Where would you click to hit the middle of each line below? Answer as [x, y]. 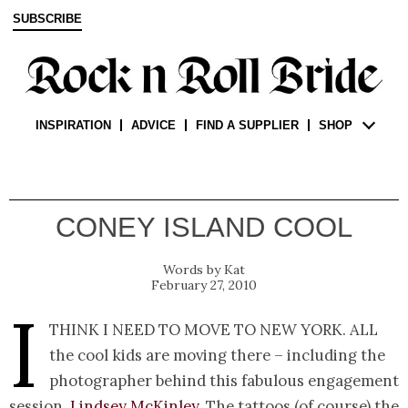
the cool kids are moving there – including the [217, 356]
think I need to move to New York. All [214, 330]
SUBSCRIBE [47, 19]
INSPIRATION [73, 126]
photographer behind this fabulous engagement [224, 381]
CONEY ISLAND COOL [204, 228]
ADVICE [153, 126]
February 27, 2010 [204, 286]
